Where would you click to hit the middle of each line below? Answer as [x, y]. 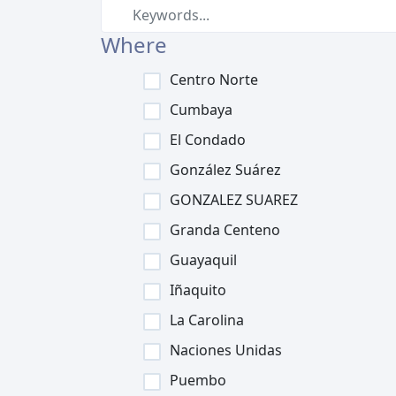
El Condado [208, 140]
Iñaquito [198, 290]
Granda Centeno [225, 230]
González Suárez [225, 170]
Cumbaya [201, 110]
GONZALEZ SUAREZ [234, 200]
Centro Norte [214, 80]
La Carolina [207, 320]
